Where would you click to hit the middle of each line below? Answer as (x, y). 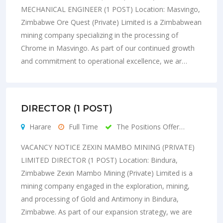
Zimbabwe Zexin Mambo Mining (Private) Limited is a (107, 173)
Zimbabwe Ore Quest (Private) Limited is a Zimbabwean (111, 22)
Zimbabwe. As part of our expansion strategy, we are (107, 212)
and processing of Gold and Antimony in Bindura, (100, 199)
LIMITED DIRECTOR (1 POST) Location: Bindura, (99, 160)
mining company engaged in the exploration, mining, (105, 186)
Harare (39, 126)
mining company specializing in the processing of (100, 35)
